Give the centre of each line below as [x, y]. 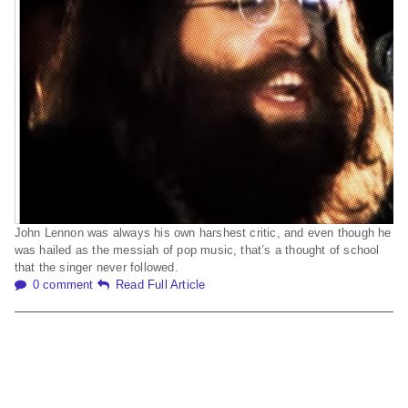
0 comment [63, 284]
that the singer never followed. [96, 267]
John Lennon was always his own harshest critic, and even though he [203, 232]
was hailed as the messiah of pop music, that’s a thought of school [197, 250]
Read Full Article [161, 284]
